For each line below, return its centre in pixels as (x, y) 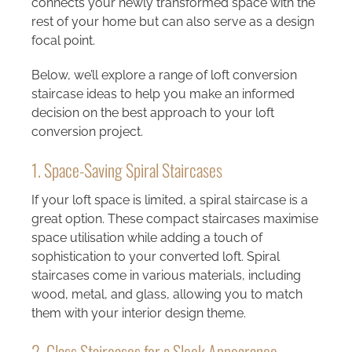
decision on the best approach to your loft (152, 113)
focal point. (63, 41)
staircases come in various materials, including (166, 276)
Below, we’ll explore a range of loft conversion (164, 75)
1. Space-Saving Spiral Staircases (126, 170)
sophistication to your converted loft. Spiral (155, 257)
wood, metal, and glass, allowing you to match (167, 295)
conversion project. (87, 132)
